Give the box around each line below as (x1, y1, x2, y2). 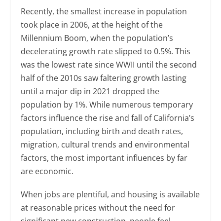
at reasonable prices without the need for (21, 202, 176, 214)
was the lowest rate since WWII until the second (21, 59, 197, 71)
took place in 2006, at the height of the (21, 19, 163, 31)
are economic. (21, 166, 74, 177)
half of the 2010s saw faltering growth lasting (21, 73, 187, 84)
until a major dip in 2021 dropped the (21, 86, 160, 97)
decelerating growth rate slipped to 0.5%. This (21, 46, 191, 57)
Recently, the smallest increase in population (21, 6, 187, 17)
